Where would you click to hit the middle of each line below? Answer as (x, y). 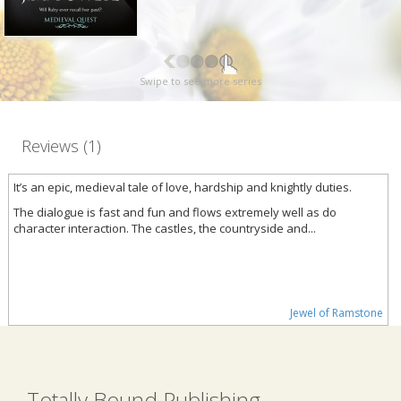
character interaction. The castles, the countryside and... (164, 228)
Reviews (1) (61, 145)
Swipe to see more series (200, 81)
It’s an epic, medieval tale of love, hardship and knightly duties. (182, 187)
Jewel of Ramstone (337, 312)
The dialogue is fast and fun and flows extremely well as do (175, 212)
